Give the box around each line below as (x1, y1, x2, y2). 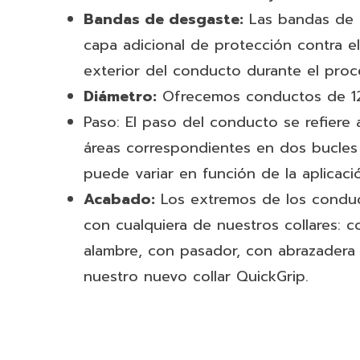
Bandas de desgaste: (84, 8, 243, 31)
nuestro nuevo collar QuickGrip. (84, 265, 309, 288)
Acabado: (84, 188, 155, 211)
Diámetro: (84, 85, 157, 108)
